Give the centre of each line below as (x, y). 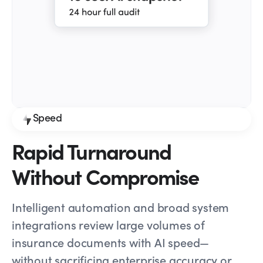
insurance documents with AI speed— (111, 242)
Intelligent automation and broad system (121, 206)
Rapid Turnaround (92, 150)
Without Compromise (105, 176)
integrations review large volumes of (108, 224)
